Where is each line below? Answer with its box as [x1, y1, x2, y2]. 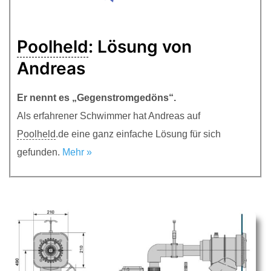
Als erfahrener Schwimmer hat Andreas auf [17, 110, 200, 121]
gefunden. [17, 146, 62, 157]
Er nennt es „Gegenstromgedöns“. [17, 92, 176, 103]
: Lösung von [88, 36, 192, 57]
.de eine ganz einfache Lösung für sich [56, 128, 221, 139]
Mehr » [62, 146, 92, 157]
